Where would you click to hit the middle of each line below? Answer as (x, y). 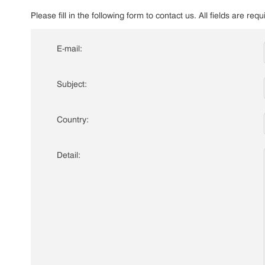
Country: (73, 119)
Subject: (72, 84)
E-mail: (70, 49)
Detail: (69, 155)
